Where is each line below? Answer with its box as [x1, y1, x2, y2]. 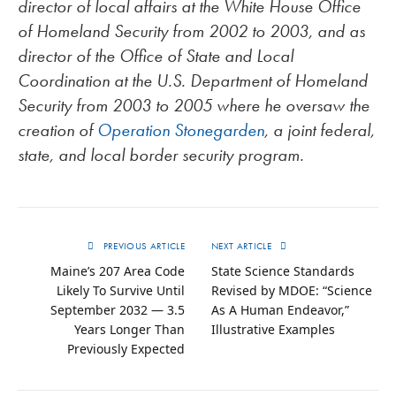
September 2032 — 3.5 [50, 301, 185, 319]
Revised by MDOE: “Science [211, 282, 372, 300]
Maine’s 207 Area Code [50, 263, 185, 280]
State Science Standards [211, 263, 354, 280]
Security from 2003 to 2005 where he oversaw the [18, 94, 369, 118]
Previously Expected [67, 340, 185, 358]
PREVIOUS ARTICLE [100, 240, 185, 253]
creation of [18, 118, 97, 142]
